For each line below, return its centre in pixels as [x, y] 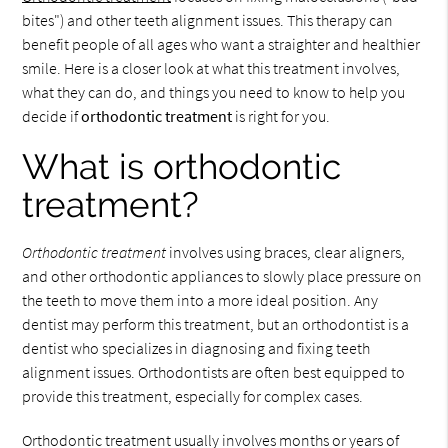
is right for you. [281, 115]
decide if [52, 115]
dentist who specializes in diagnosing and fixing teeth [196, 347]
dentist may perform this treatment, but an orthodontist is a [216, 323]
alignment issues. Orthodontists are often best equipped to [214, 371]
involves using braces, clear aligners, [286, 251]
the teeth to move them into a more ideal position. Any [200, 299]
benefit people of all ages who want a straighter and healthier [221, 43]
